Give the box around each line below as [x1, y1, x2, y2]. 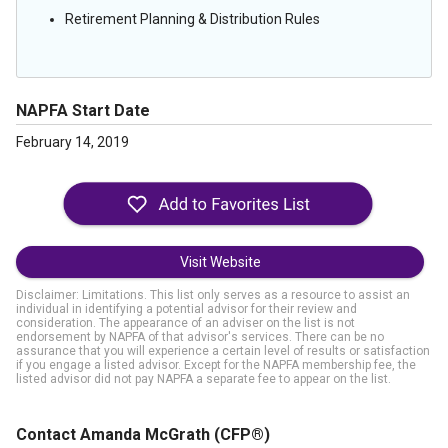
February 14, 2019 [16, 134, 129, 150]
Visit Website [179, 254, 261, 270]
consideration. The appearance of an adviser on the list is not [16, 316, 355, 330]
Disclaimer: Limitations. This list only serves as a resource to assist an [16, 288, 410, 302]
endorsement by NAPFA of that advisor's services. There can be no [16, 330, 384, 344]
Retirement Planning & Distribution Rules [65, 11, 320, 27]
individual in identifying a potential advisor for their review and [16, 302, 357, 316]
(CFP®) [214, 425, 270, 444]
